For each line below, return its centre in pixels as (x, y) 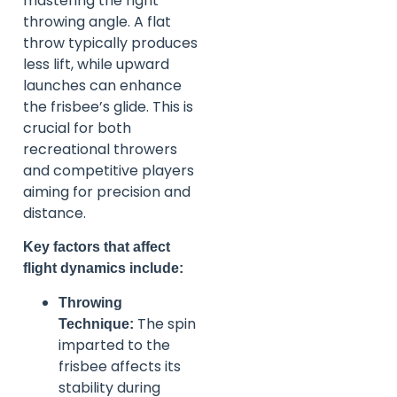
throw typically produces (110, 43)
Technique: (96, 323)
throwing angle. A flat (97, 22)
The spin (165, 323)
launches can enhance (102, 86)
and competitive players (109, 171)
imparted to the (114, 345)
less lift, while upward (96, 65)
